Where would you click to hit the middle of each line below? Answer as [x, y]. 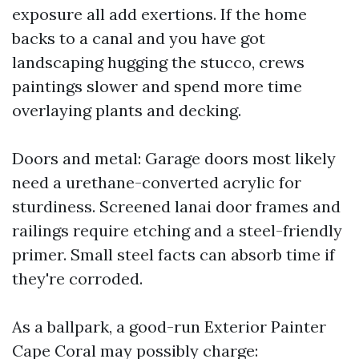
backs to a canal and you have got [139, 38]
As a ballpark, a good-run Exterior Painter [169, 327]
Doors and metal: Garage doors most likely [174, 158]
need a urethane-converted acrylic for [157, 182]
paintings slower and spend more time [157, 86]
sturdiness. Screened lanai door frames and [176, 206]
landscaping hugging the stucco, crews [158, 62]
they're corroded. [77, 278]
